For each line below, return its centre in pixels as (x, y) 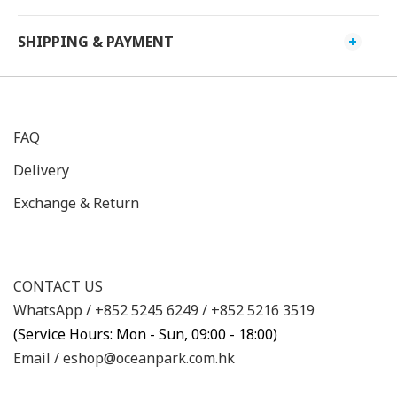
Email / (38, 358)
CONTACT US (58, 286)
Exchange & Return (76, 203)
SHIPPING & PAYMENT (96, 42)
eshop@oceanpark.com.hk (149, 358)
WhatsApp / (54, 310)
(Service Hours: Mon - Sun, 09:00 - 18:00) (145, 334)
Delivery (41, 170)
